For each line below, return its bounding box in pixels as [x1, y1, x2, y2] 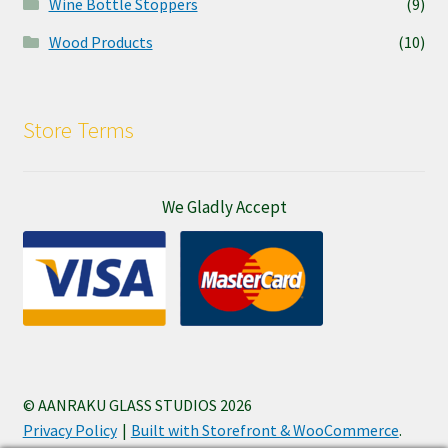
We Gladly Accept [161, 196, 287, 219]
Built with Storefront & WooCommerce [130, 420, 399, 441]
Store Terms [22, 116, 134, 145]
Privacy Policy [22, 420, 117, 441]
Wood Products [48, 31, 153, 52]
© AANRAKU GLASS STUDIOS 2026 [22, 395, 252, 416]
